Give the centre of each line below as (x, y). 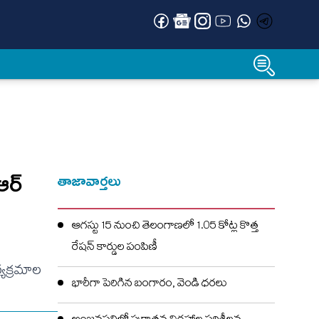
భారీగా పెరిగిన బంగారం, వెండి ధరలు (150, 285)
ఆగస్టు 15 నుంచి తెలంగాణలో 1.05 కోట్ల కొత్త (165, 227)
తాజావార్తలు (90, 181)
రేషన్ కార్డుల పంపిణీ (115, 249)
